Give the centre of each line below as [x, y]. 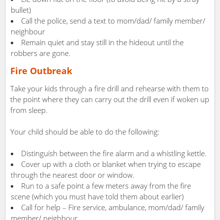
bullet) [21, 10]
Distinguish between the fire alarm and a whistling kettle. [114, 153]
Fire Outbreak [41, 71]
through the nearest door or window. [73, 175]
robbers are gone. [41, 53]
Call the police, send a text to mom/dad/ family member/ [113, 21]
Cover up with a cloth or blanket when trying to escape [111, 164]
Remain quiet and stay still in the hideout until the [102, 42]
